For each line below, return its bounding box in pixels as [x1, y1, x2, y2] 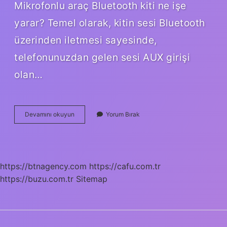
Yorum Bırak [106, 110, 140, 118]
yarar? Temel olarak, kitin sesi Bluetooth [14, 16, 205, 29]
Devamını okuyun [25, 110, 74, 118]
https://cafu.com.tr [89, 161, 161, 171]
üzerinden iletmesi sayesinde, [14, 33, 157, 46]
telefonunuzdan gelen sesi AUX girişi [14, 51, 190, 63]
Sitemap [76, 173, 107, 184]
